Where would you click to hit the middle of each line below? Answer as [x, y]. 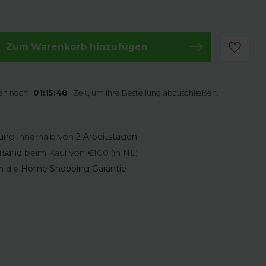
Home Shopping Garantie [74, 169]
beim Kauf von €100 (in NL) [80, 153]
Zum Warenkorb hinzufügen [77, 47]
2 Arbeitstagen [107, 137]
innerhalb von [46, 137]
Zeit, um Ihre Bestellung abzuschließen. [144, 93]
